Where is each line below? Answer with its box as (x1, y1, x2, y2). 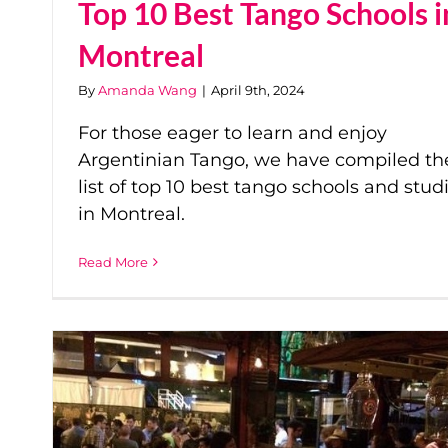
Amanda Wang (98, 82, 197, 99)
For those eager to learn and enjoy (78, 122, 387, 145)
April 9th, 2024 (211, 82, 305, 99)
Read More (78, 254, 148, 271)
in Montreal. (78, 203, 185, 226)
